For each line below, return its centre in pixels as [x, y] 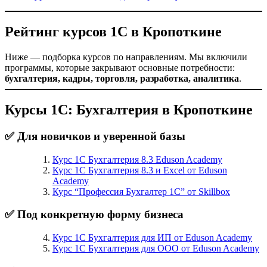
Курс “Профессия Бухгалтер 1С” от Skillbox [141, 191]
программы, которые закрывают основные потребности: [120, 67]
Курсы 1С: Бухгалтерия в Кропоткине [129, 109]
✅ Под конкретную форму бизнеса [94, 215]
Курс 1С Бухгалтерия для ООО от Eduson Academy [156, 248]
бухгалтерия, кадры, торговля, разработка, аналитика [122, 78]
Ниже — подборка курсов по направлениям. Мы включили [126, 57]
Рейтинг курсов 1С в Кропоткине [113, 32]
